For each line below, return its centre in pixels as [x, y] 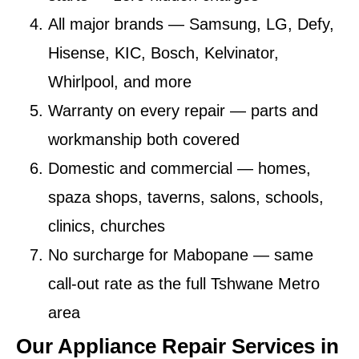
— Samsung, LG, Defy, [249, 24]
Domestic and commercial [140, 169]
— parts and [272, 111]
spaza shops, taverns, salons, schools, [186, 198]
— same [281, 255]
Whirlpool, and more [120, 82]
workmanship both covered [144, 140]
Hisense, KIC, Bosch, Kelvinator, [163, 53]
